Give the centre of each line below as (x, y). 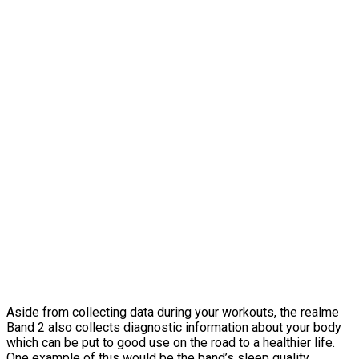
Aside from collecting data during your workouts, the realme (173, 312)
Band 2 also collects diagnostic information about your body (174, 327)
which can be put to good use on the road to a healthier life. (171, 342)
